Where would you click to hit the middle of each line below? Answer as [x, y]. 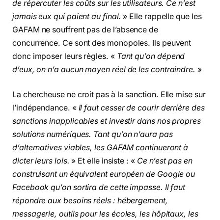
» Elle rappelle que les [161, 16]
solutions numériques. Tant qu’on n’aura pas [93, 135]
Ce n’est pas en [165, 161]
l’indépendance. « [45, 108]
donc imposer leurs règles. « [65, 56]
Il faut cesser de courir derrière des [141, 108]
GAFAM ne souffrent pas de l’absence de [85, 29]
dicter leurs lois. [41, 161]
